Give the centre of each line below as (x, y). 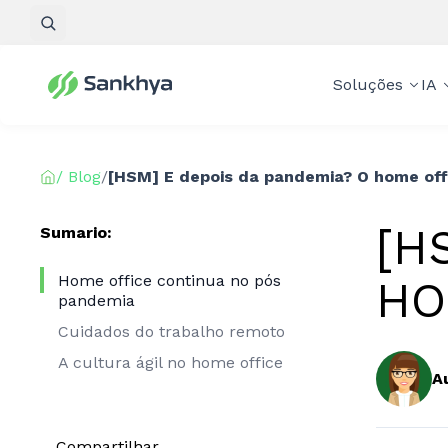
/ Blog (78, 176)
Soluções (367, 84)
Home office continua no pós (169, 280)
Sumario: (76, 232)
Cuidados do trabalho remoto (171, 331)
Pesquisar (111, 32)
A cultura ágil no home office (170, 362)
